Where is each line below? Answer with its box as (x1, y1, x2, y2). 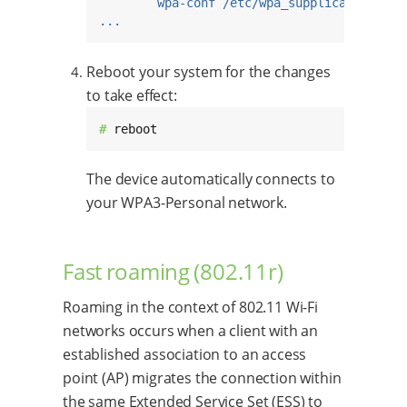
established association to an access (63, 344, 307, 365)
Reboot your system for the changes (86, 61, 331, 82)
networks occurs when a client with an (63, 321, 319, 342)
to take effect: (86, 84, 177, 105)
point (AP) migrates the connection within (63, 368, 342, 389)
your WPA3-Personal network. (86, 193, 287, 213)
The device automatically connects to (86, 169, 335, 190)
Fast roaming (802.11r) (63, 256, 283, 287)
